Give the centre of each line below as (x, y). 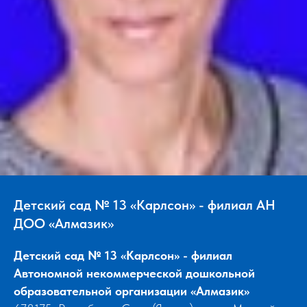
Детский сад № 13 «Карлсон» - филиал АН (145, 205)
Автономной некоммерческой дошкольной (134, 273)
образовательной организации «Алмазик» (132, 291)
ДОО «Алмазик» (64, 223)
